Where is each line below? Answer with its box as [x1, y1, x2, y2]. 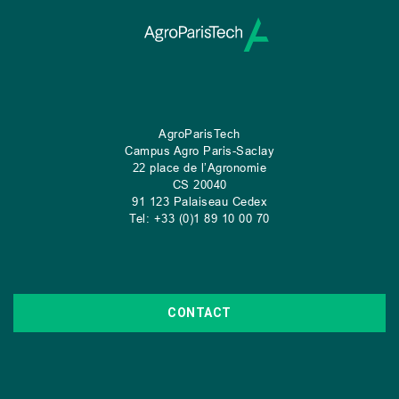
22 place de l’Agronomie [132, 160, 267, 175]
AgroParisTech [159, 126, 240, 142]
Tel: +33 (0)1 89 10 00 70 [129, 211, 270, 226]
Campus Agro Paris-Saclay [125, 143, 274, 159]
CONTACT [167, 305, 232, 321]
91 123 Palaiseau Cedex [132, 194, 267, 209]
